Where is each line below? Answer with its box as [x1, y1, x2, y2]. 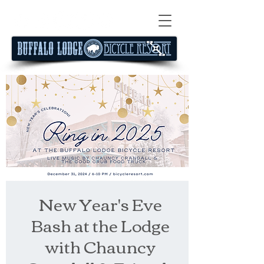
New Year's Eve [38, 188, 162, 219]
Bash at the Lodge [31, 209, 170, 240]
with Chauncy [45, 230, 156, 261]
